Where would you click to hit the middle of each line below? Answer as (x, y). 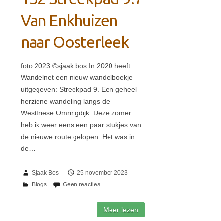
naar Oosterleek (74, 42)
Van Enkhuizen (69, 20)
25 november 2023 (103, 173)
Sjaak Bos (45, 173)
